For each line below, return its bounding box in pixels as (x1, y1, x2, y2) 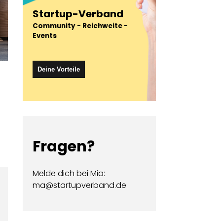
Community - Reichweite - (33, 21, 128, 31)
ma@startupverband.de (33, 180, 126, 191)
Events (33, 31, 57, 40)
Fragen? (33, 136, 95, 157)
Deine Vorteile (37, 66, 80, 73)
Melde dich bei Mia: (33, 168, 105, 179)
